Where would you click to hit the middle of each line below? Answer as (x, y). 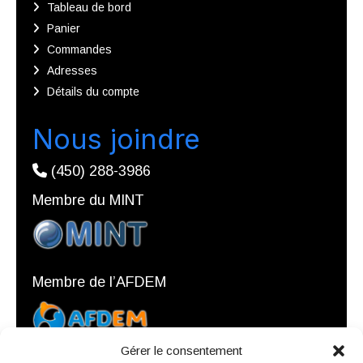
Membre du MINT (88, 200)
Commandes (80, 49)
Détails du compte (94, 91)
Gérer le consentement (181, 350)
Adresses (73, 70)
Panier (64, 28)
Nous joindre (116, 139)
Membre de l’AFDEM (99, 282)
